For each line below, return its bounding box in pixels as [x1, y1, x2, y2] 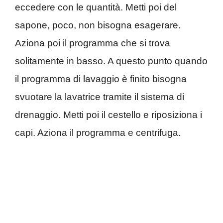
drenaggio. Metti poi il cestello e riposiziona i [15, 109, 202, 120]
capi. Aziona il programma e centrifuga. [15, 127, 181, 138]
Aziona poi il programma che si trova [15, 37, 170, 48]
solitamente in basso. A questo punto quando [15, 55, 208, 66]
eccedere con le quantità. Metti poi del [15, 1, 177, 12]
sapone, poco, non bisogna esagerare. [15, 19, 181, 30]
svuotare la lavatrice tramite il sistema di [15, 91, 184, 102]
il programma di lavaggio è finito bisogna [15, 73, 187, 84]
